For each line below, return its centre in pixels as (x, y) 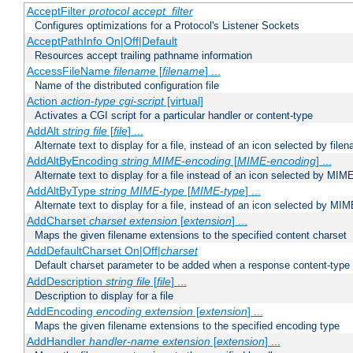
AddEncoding (61, 312)
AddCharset (58, 221)
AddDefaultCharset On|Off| (93, 251)
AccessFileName (70, 71)
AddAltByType (63, 191)
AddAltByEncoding (74, 161)
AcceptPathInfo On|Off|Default (102, 41)
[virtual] (183, 101)
